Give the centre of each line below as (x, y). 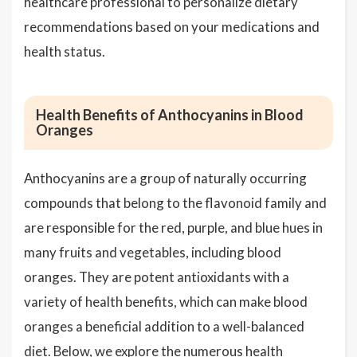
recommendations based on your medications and (172, 27)
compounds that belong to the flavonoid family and (175, 203)
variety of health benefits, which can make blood (166, 302)
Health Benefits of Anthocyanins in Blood (170, 115)
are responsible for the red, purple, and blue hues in (173, 228)
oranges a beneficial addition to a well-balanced (164, 326)
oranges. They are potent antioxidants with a (157, 277)
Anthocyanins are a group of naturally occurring (165, 178)
